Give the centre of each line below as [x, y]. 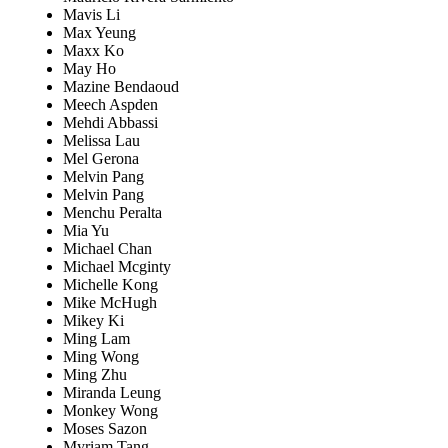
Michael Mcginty [117, 267]
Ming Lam [96, 339]
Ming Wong [101, 357]
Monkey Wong [110, 411]
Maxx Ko [93, 51]
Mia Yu [86, 231]
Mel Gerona [101, 159]
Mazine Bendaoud [121, 87]
